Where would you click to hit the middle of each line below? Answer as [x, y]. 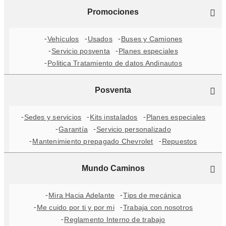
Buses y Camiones [152, 39]
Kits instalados [114, 117]
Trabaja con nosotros [158, 207]
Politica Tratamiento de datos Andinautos [115, 63]
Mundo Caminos [113, 168]
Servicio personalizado [133, 129]
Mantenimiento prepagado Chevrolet [93, 141]
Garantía [73, 129]
